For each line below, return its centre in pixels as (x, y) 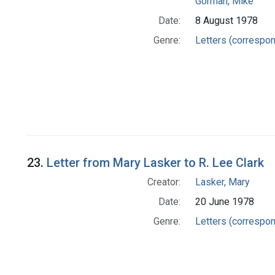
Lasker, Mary (222, 182)
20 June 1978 (224, 202)
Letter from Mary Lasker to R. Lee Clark (155, 163)
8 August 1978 (226, 21)
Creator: (164, 182)
